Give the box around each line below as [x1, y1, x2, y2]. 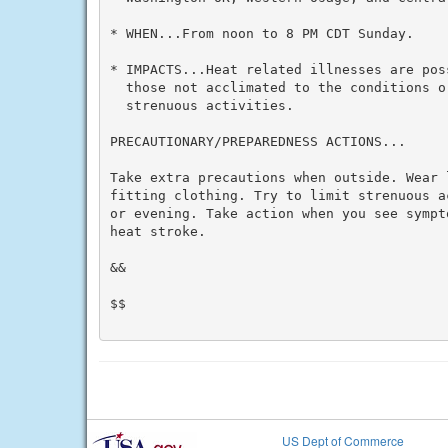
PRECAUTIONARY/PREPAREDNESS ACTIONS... [109, 133, 406, 149]
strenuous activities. [109, 97, 294, 113]
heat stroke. [109, 223, 206, 239]
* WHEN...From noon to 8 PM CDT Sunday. [109, 25, 414, 41]
